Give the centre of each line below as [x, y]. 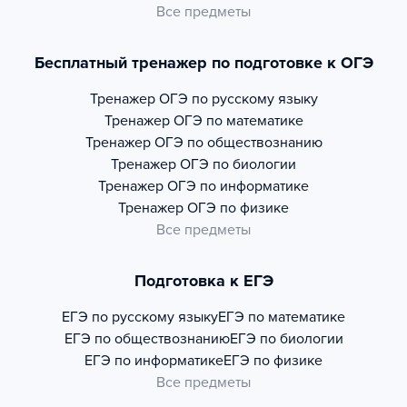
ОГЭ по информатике [238, 186]
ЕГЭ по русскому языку [140, 317]
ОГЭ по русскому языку [238, 99]
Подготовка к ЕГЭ [203, 281]
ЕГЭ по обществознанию [147, 339]
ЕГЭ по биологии [286, 339]
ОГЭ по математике [238, 121]
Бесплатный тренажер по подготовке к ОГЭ [203, 63]
